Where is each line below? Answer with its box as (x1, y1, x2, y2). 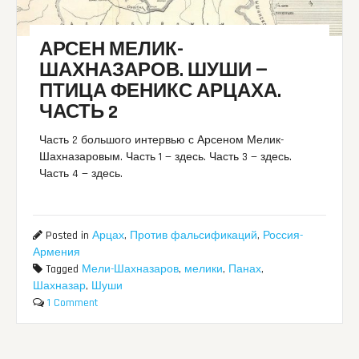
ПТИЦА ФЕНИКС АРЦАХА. (39, 79, 282, 104)
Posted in (42, 228, 93, 243)
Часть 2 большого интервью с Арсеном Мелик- (39, 133, 284, 148)
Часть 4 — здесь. (39, 167, 123, 182)
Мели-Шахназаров (82, 261, 179, 276)
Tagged (42, 261, 83, 276)
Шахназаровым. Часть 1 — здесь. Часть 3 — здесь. (39, 150, 292, 165)
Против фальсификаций (130, 228, 258, 243)
